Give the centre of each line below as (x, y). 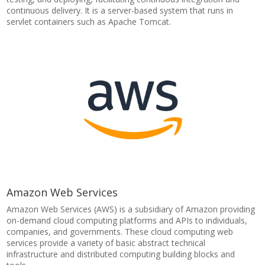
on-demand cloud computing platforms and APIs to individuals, (127, 220)
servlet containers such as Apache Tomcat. (89, 22)
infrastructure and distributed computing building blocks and (121, 254)
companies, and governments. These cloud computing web (120, 232)
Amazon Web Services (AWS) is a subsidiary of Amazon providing (131, 209)
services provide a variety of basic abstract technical (106, 243)
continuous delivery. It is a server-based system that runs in (120, 10)
